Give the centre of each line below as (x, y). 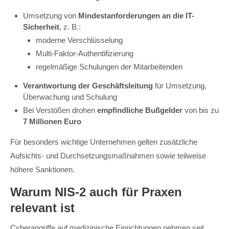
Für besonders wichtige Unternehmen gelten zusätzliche (104, 142)
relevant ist (42, 208)
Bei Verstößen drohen (60, 110)
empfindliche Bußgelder (140, 110)
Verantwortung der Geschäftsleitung (88, 86)
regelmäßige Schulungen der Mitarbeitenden (109, 67)
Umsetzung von (51, 16)
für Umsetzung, (180, 86)
